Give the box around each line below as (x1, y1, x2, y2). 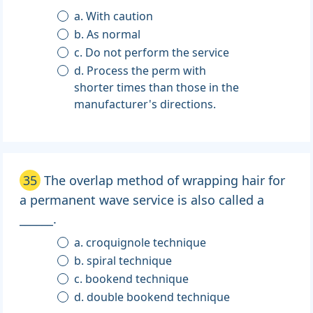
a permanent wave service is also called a (20, 191, 264, 209)
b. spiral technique (87, 253, 173, 269)
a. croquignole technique (86, 235, 207, 251)
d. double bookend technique (87, 289, 231, 305)
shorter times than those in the (74, 80, 240, 96)
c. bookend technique (85, 271, 189, 287)
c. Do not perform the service (85, 45, 230, 61)
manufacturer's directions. (74, 96, 217, 112)
